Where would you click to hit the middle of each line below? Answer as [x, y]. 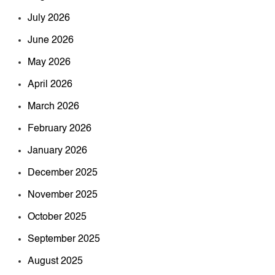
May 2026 [49, 63]
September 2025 [64, 240]
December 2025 [63, 173]
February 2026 [60, 129]
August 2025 [55, 262]
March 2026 [53, 107]
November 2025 [63, 196]
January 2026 [57, 151]
